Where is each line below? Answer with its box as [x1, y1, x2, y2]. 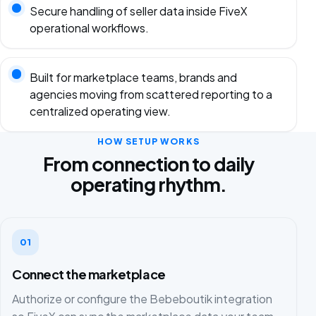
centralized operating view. [29, 103, 171, 119]
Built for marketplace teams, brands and [29, 69, 237, 85]
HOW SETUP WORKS [97, 135, 200, 147]
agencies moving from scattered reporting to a [29, 86, 272, 102]
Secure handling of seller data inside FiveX [29, 4, 248, 19]
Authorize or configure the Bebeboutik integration [12, 291, 272, 306]
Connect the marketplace [12, 266, 166, 283]
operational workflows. [29, 20, 149, 36]
